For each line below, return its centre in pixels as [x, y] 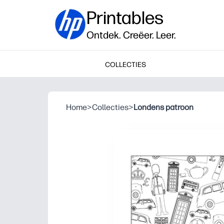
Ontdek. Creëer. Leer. [131, 35]
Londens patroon [163, 107]
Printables [125, 18]
